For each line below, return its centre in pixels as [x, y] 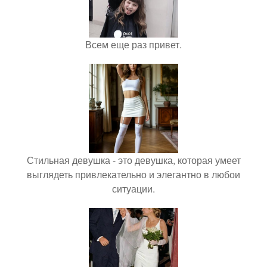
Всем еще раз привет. [133, 44]
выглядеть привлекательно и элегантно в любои [133, 174]
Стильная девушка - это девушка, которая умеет [133, 160]
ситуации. [133, 189]
